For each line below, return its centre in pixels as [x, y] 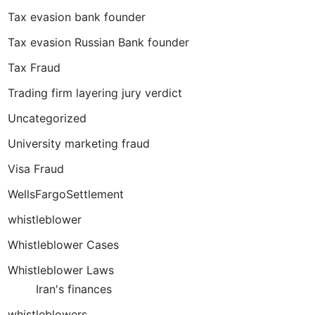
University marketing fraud [79, 143]
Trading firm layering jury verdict [95, 93]
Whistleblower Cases [63, 245]
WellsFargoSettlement [66, 194]
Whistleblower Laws [61, 270]
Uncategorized [47, 118]
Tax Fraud [34, 67]
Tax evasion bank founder [77, 17]
